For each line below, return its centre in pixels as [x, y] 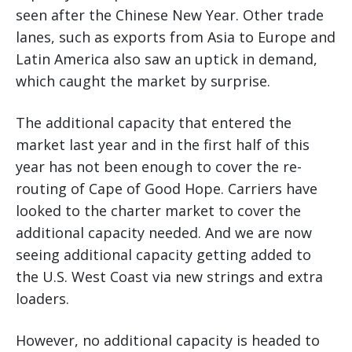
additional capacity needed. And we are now [164, 233]
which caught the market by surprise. [143, 81]
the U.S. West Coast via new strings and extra [169, 277]
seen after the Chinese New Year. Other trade [170, 15]
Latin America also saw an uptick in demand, [167, 59]
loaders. [42, 299]
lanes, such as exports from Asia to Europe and [176, 37]
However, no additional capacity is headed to [168, 341]
